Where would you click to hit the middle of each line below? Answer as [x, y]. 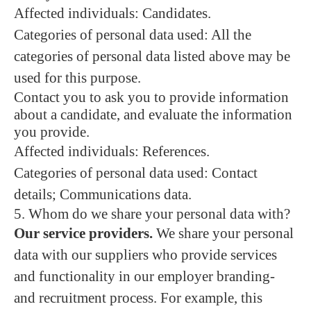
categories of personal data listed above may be [152, 56]
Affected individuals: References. [112, 151]
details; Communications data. [103, 194]
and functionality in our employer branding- [144, 276]
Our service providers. [83, 233]
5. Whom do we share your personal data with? [152, 214]
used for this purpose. [77, 78]
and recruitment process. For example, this [138, 298]
